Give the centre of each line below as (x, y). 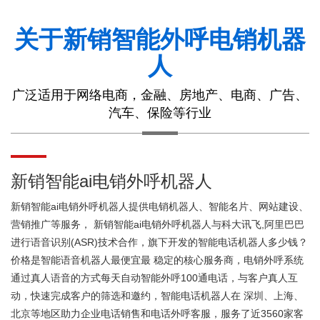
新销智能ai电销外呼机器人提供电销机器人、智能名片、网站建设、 (160, 206)
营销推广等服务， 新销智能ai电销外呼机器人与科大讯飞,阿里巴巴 (157, 224)
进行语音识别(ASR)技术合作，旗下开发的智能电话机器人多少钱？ (159, 242)
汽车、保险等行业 (160, 113)
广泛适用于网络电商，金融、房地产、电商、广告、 (160, 95)
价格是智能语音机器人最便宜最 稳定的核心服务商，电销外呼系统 (157, 260)
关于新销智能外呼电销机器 (160, 39)
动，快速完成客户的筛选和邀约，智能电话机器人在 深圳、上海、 (157, 296)
